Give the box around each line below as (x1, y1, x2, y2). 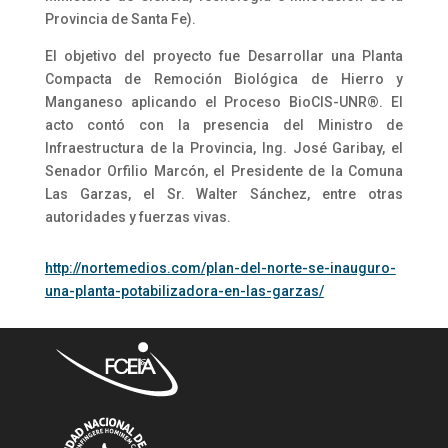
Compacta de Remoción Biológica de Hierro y (44, 70, 404, 87)
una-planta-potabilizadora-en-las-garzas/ (44, 282, 324, 299)
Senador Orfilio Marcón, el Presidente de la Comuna (44, 162, 404, 179)
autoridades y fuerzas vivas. (44, 208, 231, 225)
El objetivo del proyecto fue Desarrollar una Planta (44, 47, 404, 64)
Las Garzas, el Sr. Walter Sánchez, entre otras (44, 185, 404, 202)
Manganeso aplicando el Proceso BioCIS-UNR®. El (44, 93, 404, 110)
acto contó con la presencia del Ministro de (44, 116, 404, 133)
